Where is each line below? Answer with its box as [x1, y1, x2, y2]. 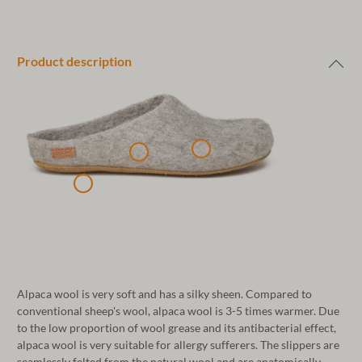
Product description [17, 53, 132, 69]
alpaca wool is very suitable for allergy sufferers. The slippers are [17, 338, 339, 351]
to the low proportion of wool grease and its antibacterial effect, [17, 321, 336, 335]
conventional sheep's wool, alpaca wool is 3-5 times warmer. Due [17, 304, 339, 318]
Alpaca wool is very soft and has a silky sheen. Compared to [17, 287, 312, 301]
